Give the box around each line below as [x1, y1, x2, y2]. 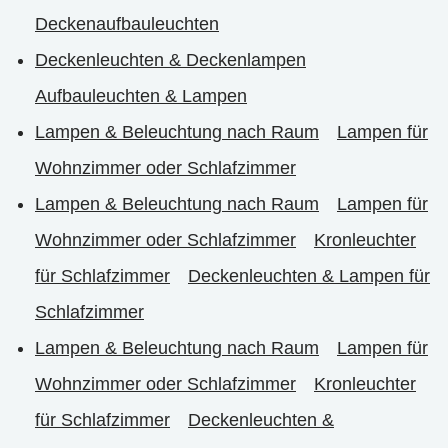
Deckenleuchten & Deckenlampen [35, 49, 306, 70]
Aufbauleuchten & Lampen [35, 85, 247, 106]
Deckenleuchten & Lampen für [188, 265, 430, 286]
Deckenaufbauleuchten [35, 13, 219, 34]
